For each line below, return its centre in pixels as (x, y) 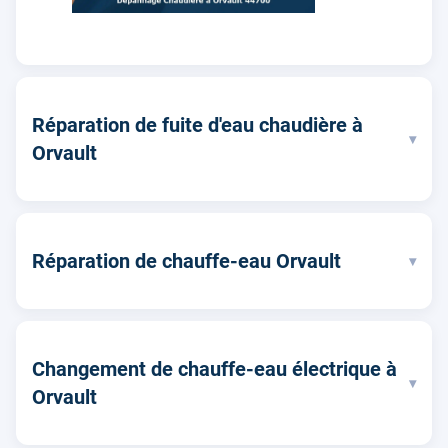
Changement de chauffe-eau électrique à (214, 369)
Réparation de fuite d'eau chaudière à (197, 125)
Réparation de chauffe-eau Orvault (186, 261)
